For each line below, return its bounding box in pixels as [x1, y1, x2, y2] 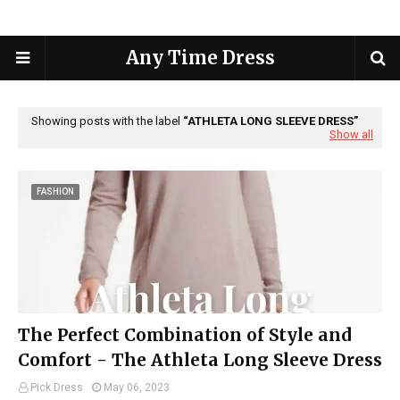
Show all [329, 128, 373, 141]
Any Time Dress [125, 46, 275, 69]
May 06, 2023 [104, 381, 170, 394]
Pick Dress [30, 381, 83, 394]
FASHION [37, 187, 74, 196]
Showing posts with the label [31, 114, 183, 128]
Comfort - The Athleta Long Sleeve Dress [18, 349, 382, 371]
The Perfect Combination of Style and [18, 324, 351, 346]
